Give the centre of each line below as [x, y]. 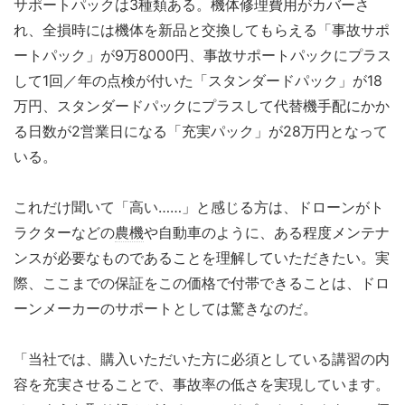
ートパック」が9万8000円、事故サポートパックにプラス [202, 56]
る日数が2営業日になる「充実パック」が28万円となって [201, 132]
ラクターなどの [64, 233]
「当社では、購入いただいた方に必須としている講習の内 [202, 359]
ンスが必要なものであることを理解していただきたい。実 [202, 258]
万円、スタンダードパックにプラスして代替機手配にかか [202, 106]
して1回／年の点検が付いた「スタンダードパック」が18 [198, 81]
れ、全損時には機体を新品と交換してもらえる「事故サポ [202, 30]
